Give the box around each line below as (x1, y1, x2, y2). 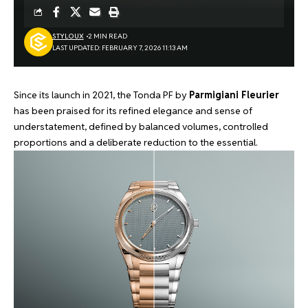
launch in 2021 (52, 89, 113, 101)
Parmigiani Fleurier (189, 89, 279, 101)
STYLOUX (52, 32, 84, 41)
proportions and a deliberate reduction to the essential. (14, 136, 258, 148)
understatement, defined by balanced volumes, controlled (14, 120, 268, 133)
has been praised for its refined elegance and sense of (14, 104, 252, 117)
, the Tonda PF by (113, 89, 189, 101)
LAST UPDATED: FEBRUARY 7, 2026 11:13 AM (52, 43, 188, 52)
